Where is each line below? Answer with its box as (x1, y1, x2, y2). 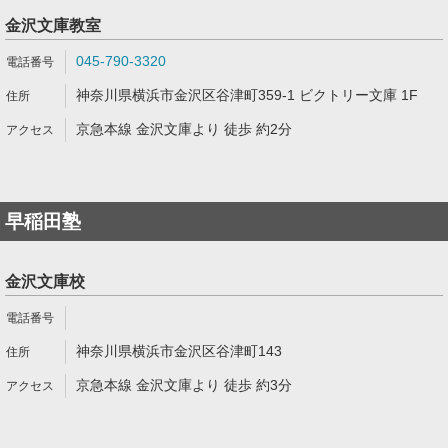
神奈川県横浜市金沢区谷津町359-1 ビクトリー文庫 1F (76, 87, 418, 103)
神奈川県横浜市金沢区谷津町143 (76, 343, 282, 359)
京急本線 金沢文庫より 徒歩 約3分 (76, 377, 292, 393)
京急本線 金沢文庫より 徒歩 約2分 (76, 121, 292, 137)
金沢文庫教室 (5, 17, 101, 34)
